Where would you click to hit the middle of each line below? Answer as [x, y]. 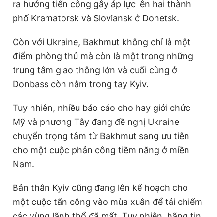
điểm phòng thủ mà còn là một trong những [103, 56]
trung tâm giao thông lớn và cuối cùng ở [95, 70]
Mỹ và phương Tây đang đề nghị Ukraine [96, 122]
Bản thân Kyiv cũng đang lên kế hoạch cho [100, 188]
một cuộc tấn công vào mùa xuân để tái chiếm [108, 202]
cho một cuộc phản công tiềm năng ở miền [101, 150]
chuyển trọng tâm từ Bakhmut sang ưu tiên [101, 136]
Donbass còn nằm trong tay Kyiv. [81, 84]
